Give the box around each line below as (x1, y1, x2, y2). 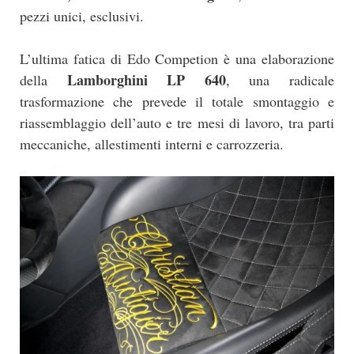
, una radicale (225, 70, 335, 90)
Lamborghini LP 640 (66, 70, 226, 91)
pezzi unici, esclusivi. (20, 6, 144, 26)
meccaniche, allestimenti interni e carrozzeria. (20, 134, 284, 154)
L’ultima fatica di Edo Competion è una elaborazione (20, 49, 334, 69)
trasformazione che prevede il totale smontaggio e (20, 92, 334, 111)
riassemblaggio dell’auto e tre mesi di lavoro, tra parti (20, 113, 334, 133)
